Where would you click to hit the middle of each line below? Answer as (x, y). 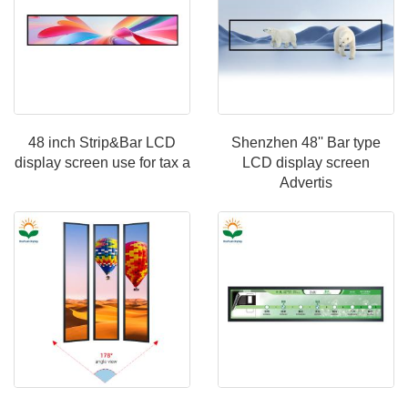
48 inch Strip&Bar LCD (102, 143)
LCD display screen (306, 163)
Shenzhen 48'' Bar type (306, 143)
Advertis (306, 183)
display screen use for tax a (102, 163)
